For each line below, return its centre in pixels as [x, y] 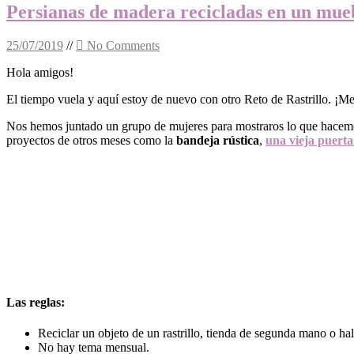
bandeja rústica [218, 140]
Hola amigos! [40, 72]
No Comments [122, 45]
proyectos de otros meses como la [91, 140]
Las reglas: [36, 303]
